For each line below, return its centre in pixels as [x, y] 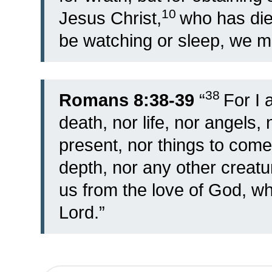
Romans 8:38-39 [127, 100]
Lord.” [82, 212]
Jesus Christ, [110, 19]
